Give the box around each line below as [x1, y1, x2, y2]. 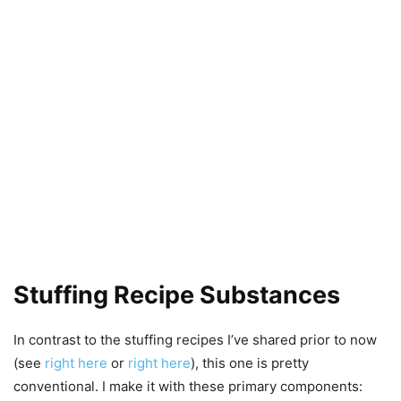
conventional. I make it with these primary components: [13, 377, 363, 395]
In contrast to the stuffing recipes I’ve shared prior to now [13, 330, 377, 348]
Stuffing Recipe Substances [13, 279, 340, 310]
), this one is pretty [191, 354, 309, 371]
